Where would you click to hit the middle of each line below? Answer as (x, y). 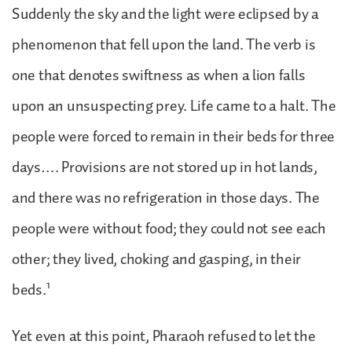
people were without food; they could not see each (169, 228)
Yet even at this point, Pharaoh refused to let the (164, 336)
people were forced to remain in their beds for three (173, 136)
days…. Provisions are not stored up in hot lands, (165, 167)
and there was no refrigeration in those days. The (166, 198)
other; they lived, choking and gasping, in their (157, 259)
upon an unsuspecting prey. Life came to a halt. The (174, 106)
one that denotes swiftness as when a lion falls (159, 75)
